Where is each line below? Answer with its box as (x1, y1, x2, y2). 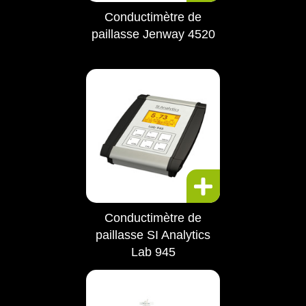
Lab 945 (130, 245, 176, 259)
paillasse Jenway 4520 (91, 27, 215, 41)
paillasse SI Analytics (96, 228, 210, 242)
